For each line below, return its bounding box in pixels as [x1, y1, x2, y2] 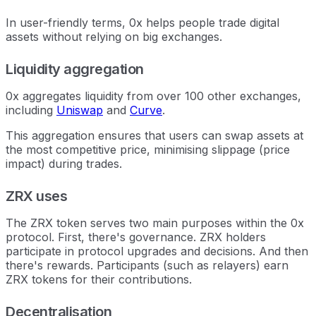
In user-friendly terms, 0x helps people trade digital [6, 15, 279, 30]
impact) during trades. [6, 156, 122, 171]
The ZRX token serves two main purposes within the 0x [6, 215, 304, 230]
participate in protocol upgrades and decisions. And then [6, 243, 308, 258]
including [6, 102, 56, 117]
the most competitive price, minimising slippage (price [6, 142, 290, 157]
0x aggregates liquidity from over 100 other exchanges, [6, 88, 301, 103]
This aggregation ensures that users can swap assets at [6, 128, 303, 142]
